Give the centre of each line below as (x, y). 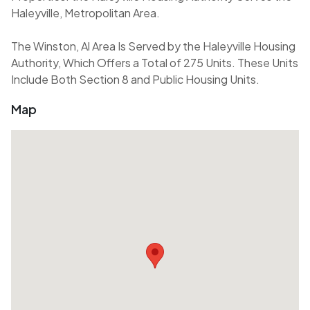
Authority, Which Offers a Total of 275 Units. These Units (155, 63)
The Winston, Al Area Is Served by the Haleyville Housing (153, 46)
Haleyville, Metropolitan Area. (85, 13)
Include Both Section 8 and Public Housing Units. (135, 80)
